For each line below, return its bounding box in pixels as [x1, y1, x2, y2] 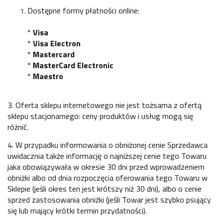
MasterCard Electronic [33, 59, 113, 71]
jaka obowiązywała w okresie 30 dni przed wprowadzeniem [7, 160, 205, 173]
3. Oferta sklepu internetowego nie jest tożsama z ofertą [7, 99, 202, 111]
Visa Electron [33, 37, 81, 49]
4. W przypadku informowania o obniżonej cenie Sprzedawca [7, 138, 208, 151]
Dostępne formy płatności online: [27, 4, 139, 16]
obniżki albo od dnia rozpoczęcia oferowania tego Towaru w [7, 171, 208, 184]
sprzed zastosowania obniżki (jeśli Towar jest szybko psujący [7, 193, 211, 206]
